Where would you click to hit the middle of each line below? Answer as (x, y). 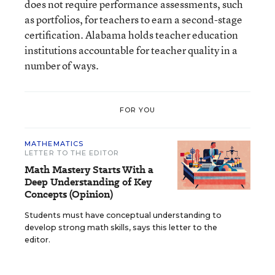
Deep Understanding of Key (88, 182)
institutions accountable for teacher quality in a (131, 50)
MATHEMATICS (54, 144)
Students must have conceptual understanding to (123, 215)
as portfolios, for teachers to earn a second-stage (134, 19)
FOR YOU (137, 110)
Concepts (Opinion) (69, 194)
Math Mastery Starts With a (89, 170)
